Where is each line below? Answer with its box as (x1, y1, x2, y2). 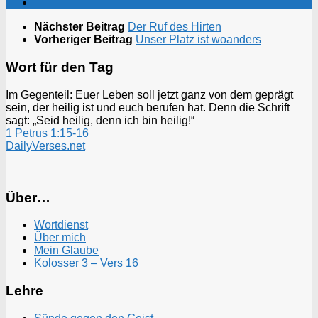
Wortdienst (34, 219, 88, 231)
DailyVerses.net (6, 139, 85, 152)
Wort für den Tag (6, 60, 114, 75)
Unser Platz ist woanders (136, 33, 261, 46)
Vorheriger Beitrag (34, 33, 136, 46)
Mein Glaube (34, 244, 99, 257)
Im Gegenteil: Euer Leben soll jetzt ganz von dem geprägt (6, 88, 293, 101)
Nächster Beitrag (34, 21, 128, 33)
